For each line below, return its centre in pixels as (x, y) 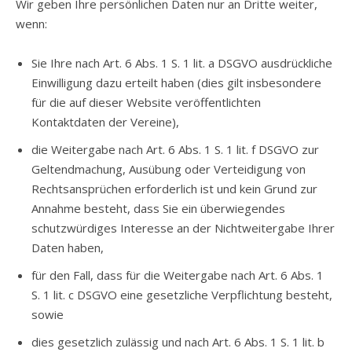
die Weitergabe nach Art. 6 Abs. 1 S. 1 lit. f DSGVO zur (175, 149)
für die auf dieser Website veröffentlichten (146, 102)
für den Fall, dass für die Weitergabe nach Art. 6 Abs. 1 (178, 275)
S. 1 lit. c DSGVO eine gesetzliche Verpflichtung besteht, (182, 295)
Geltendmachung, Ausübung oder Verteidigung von (169, 169)
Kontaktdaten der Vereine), (105, 122)
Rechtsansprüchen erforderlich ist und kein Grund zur (174, 189)
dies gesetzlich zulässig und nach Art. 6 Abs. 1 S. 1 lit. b (178, 342)
